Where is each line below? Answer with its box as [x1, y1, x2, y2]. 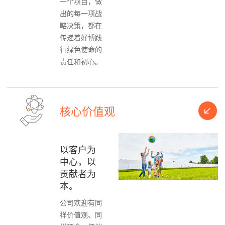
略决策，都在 [60, 20, 102, 30]
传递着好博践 [60, 32, 102, 42]
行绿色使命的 [60, 44, 102, 54]
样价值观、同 [60, 209, 102, 219]
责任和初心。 [60, 56, 102, 66]
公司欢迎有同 [60, 197, 102, 207]
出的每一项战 [60, 8, 102, 18]
